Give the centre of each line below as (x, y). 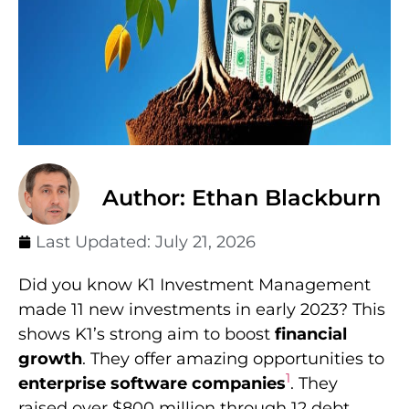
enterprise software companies (152, 383)
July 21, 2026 (205, 241)
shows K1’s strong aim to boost (147, 334)
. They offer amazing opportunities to (233, 358)
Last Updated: (95, 241)
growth (50, 358)
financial (311, 334)
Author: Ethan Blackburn (241, 197)
